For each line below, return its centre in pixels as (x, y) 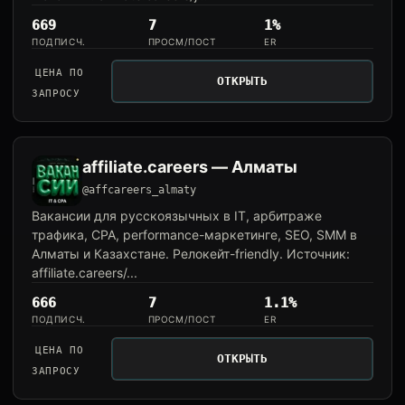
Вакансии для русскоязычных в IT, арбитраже (177, 216)
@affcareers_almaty (139, 190)
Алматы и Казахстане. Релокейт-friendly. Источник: (191, 254)
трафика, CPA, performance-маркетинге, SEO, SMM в (194, 235)
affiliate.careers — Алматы (190, 167)
